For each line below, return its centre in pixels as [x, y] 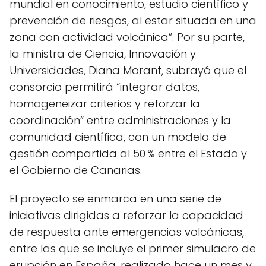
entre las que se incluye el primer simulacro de [133, 248]
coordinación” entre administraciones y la [120, 120]
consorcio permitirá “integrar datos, [104, 87]
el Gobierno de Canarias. [76, 170]
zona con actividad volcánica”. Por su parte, [127, 37]
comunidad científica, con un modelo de [118, 137]
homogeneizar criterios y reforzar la [105, 104]
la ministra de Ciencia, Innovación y [103, 54]
